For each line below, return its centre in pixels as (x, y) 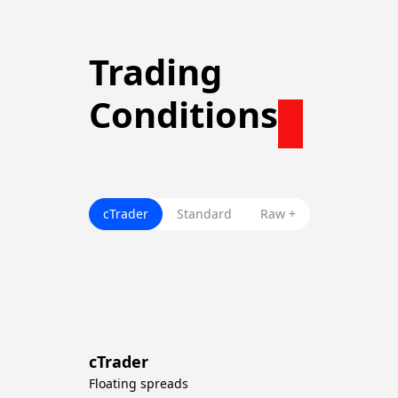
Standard (204, 214)
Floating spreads (139, 383)
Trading (155, 72)
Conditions (183, 114)
